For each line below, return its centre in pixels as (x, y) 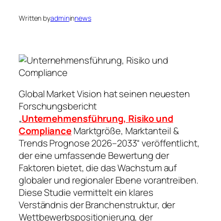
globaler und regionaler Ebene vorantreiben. (109, 180)
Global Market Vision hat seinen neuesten (104, 94)
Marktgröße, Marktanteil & (125, 131)
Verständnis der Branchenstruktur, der (97, 205)
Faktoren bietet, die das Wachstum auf (98, 168)
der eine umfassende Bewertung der (94, 156)
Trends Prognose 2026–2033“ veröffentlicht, (109, 143)
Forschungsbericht (58, 106)
